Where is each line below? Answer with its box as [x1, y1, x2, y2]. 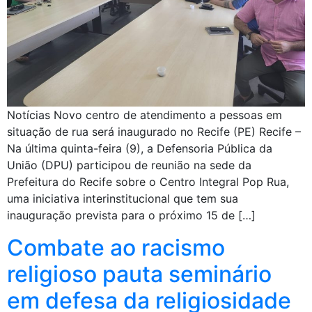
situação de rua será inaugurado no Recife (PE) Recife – [7, 125, 301, 139]
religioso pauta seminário [7, 260, 272, 288]
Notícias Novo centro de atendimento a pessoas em [7, 108, 282, 123]
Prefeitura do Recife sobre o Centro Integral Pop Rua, [7, 175, 289, 189]
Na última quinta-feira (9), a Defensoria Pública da [7, 141, 272, 156]
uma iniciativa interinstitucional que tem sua [7, 192, 238, 206]
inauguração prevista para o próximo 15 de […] [7, 208, 256, 223]
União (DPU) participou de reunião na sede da [7, 158, 251, 173]
